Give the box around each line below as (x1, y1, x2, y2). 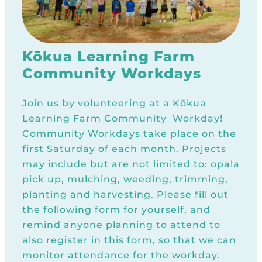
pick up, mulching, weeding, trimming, (22, 174, 228, 185)
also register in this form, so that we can (22, 235, 236, 246)
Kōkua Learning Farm (22, 48, 195, 65)
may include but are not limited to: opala (22, 158, 240, 170)
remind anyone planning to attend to (22, 219, 220, 231)
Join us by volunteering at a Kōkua (22, 98, 206, 109)
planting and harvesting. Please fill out (22, 189, 229, 201)
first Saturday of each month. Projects (22, 143, 226, 155)
